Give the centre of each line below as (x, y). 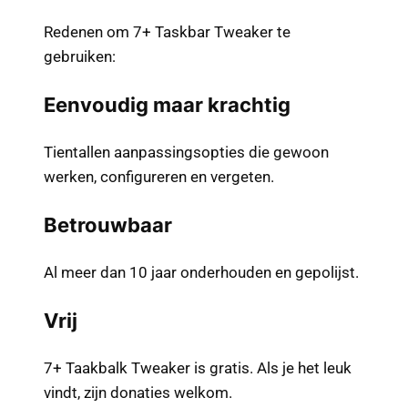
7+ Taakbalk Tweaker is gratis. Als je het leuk (198, 368)
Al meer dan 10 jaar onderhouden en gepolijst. (201, 273)
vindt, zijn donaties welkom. (138, 393)
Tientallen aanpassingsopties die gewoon (186, 153)
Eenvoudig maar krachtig (167, 105)
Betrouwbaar (108, 225)
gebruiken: (80, 57)
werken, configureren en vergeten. (159, 177)
